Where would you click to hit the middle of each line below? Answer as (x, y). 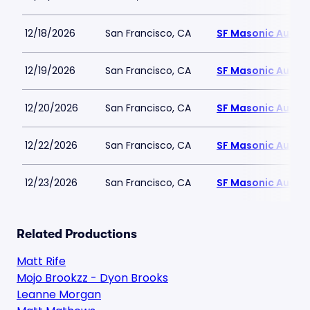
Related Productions (77, 234)
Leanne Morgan (59, 294)
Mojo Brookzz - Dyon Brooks (92, 278)
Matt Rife (41, 261)
